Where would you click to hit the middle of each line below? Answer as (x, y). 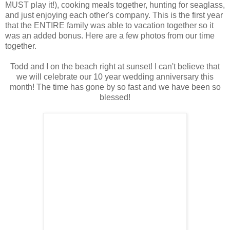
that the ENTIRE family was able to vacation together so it (109, 25)
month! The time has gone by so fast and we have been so (115, 87)
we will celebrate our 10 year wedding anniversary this (115, 76)
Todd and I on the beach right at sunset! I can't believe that (115, 66)
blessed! (115, 97)
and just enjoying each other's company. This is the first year (114, 15)
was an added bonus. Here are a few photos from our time (110, 35)
